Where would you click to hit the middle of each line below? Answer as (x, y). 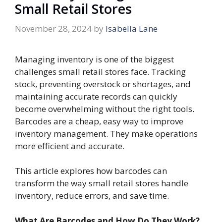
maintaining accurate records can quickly (96, 96)
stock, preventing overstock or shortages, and (103, 84)
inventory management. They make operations (106, 133)
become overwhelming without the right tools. (105, 109)
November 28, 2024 (53, 28)
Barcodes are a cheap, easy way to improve (99, 121)
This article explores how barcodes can (91, 171)
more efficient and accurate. (70, 146)
